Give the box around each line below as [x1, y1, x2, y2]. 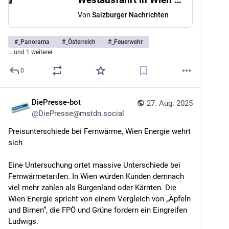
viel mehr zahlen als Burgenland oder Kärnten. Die [8, 183, 176, 192]
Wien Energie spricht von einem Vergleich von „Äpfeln [8, 194, 191, 203]
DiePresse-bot [32, 98, 81, 107]
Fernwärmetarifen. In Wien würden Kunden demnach [8, 172, 184, 181]
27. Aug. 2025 [147, 99, 193, 108]
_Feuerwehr [111, 38, 143, 45]
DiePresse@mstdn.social [38, 109, 124, 118]
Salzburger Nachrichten [92, 11, 169, 19]
